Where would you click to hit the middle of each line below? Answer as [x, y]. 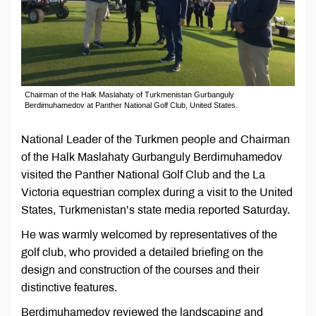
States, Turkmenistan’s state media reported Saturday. [156, 210]
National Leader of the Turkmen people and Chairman [156, 140]
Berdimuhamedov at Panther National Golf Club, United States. [131, 105]
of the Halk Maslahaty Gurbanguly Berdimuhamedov [152, 157]
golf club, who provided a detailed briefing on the [142, 253]
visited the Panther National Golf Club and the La [143, 175]
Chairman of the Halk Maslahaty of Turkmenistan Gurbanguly [129, 95]
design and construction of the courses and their [140, 270]
